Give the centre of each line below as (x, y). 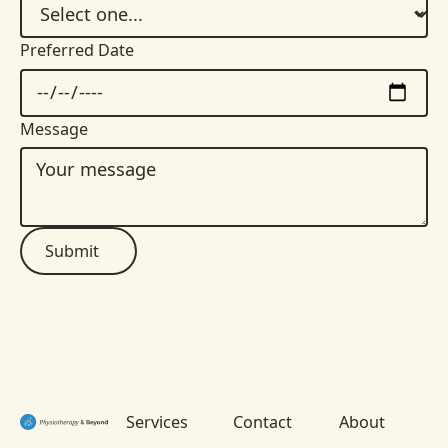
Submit (72, 250)
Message (53, 128)
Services (157, 421)
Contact (262, 421)
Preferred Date (76, 50)
